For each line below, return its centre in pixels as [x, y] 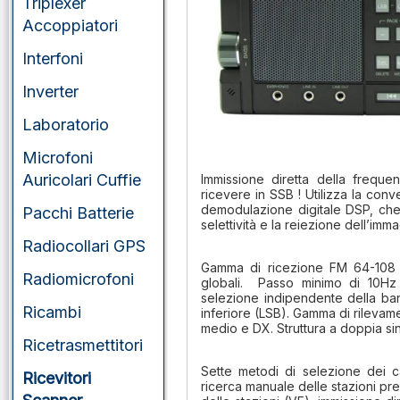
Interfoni [53, 58]
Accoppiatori [70, 25]
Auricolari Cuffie [82, 180]
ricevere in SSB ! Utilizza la [282, 194]
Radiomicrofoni [78, 279]
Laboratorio [66, 125]
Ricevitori [57, 378]
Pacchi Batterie [78, 213]
